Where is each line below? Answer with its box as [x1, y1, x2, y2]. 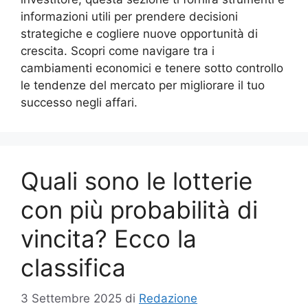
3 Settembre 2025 [21, 291, 122, 305]
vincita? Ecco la [21, 224, 197, 253]
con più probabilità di [21, 195, 258, 224]
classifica [21, 253, 126, 282]
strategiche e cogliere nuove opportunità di [21, 27, 258, 41]
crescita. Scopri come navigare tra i [21, 44, 214, 58]
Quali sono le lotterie [21, 166, 252, 195]
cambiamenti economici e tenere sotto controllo [21, 61, 283, 75]
